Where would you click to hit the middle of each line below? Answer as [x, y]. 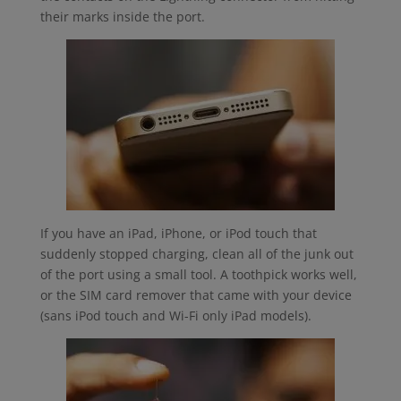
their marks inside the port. [122, 17]
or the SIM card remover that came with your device [196, 295]
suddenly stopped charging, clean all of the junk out [196, 254]
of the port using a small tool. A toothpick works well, [198, 274]
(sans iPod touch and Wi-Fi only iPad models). [175, 316]
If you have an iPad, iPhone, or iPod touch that [178, 233]
